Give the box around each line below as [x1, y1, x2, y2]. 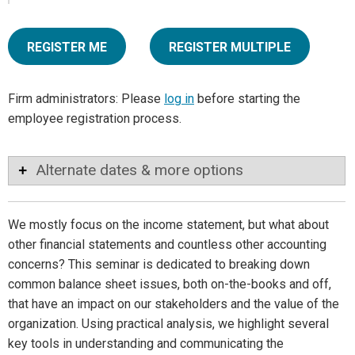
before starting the [194, 91, 300, 107]
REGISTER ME [27, 40, 107, 55]
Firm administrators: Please [8, 91, 164, 107]
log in [164, 91, 194, 107]
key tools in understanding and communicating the [8, 336, 284, 352]
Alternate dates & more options [36, 161, 243, 180]
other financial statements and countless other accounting [8, 237, 326, 253]
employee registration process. [8, 111, 181, 127]
